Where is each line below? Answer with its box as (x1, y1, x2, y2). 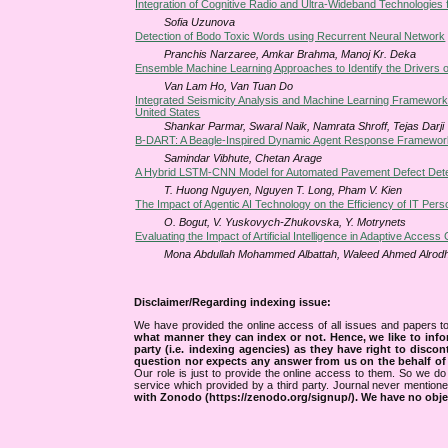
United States (135, 106, 201, 119)
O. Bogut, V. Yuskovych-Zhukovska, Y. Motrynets (164, 216, 407, 229)
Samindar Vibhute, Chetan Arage (164, 152, 323, 165)
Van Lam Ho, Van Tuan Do (164, 80, 294, 93)
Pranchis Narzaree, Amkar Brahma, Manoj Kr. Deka (164, 48, 417, 61)
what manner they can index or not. (134, 331, 330, 344)
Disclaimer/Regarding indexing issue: (134, 296, 332, 309)
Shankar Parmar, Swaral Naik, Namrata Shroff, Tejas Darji (164, 120, 445, 133)
